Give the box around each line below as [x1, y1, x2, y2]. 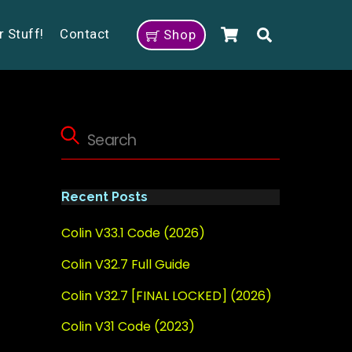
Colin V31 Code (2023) [60, 317, 195, 336]
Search [271, 23, 323, 45]
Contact [60, 26, 110, 42]
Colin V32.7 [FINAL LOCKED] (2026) [60, 286, 272, 305]
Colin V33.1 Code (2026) [60, 224, 205, 243]
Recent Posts [60, 189, 148, 204]
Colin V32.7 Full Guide [60, 255, 190, 273]
